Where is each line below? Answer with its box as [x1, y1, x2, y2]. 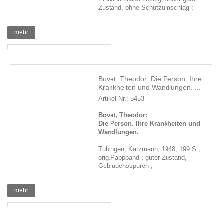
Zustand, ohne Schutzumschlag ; [98, 4, 196, 11]
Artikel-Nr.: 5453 [98, 95, 145, 102]
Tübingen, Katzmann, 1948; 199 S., [98, 145, 201, 153]
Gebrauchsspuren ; [98, 162, 155, 169]
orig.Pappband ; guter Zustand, [98, 154, 187, 161]
